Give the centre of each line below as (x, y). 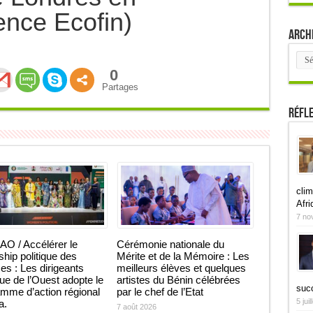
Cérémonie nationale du (170, 244)
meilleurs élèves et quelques (181, 268)
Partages (120, 87)
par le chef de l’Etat (160, 292)
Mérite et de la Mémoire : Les (183, 256)
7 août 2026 (136, 307)
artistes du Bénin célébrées (178, 280)
